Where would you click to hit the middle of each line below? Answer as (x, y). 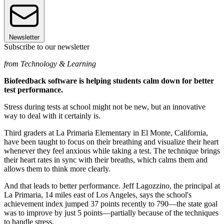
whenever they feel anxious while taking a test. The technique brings (112, 150)
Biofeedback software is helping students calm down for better (109, 80)
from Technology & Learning (50, 63)
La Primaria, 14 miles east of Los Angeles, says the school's (98, 194)
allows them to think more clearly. (57, 168)
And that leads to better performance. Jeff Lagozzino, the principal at (112, 185)
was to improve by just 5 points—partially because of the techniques (111, 212)
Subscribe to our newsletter (47, 46)
